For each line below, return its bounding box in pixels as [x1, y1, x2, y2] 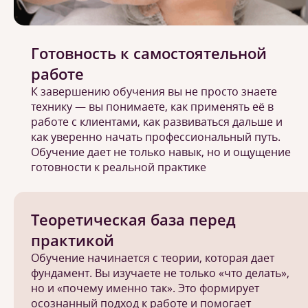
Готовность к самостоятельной [31, 43, 267, 63]
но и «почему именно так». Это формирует [31, 280, 259, 296]
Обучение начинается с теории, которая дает [31, 250, 274, 265]
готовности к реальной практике [31, 159, 206, 175]
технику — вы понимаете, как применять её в [31, 99, 274, 114]
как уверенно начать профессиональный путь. [31, 129, 280, 144]
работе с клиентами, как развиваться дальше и [31, 114, 283, 129]
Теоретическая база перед [31, 209, 236, 230]
